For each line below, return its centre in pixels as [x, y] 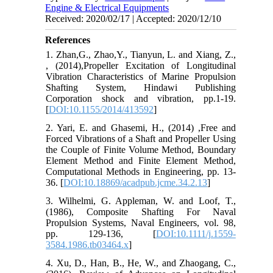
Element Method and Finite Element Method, [141, 161]
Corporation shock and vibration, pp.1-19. [141, 99]
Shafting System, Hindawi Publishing [141, 88]
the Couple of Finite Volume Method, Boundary [141, 150]
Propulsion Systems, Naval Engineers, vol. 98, [141, 223]
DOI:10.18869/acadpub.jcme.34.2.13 [136, 183]
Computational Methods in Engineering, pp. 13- [141, 172]
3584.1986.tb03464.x [87, 245]
